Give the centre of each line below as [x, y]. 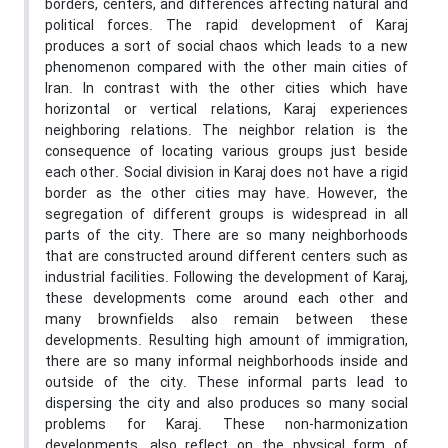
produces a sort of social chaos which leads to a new [226, 47]
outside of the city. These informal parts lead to [226, 383]
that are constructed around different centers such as [226, 257]
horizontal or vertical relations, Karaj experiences [226, 110]
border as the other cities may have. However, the [226, 194]
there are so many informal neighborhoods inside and [226, 362]
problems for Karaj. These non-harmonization [226, 425]
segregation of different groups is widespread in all [226, 215]
